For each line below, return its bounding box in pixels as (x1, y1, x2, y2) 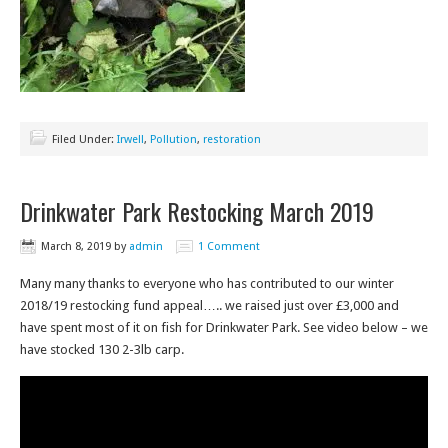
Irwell (117, 133, 144, 146)
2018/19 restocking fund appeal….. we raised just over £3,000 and (20, 298, 399, 313)
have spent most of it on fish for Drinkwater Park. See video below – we (20, 320, 428, 335)
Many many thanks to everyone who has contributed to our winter (20, 276, 394, 291)
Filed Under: (52, 133, 117, 146)
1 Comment (198, 240, 260, 253)
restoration (203, 133, 261, 146)
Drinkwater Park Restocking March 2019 (20, 193, 374, 229)
